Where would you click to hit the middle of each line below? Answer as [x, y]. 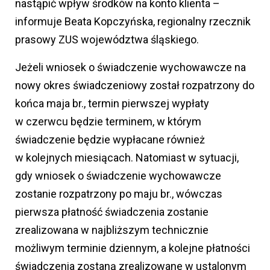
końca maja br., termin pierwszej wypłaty [112, 103]
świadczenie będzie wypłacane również [110, 139]
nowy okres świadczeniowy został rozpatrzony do [135, 85]
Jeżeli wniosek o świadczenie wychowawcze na [130, 67]
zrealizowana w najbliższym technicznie [112, 230]
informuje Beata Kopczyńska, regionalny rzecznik [133, 21]
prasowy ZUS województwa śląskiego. [107, 39]
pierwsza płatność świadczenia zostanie [112, 212]
